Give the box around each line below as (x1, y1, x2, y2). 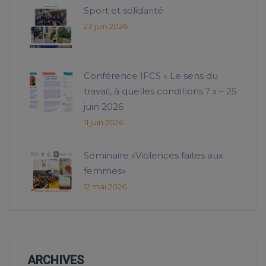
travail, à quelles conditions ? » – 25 (84, 85, 237, 97)
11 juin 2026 (84, 117, 123, 127)
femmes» (84, 164, 126, 176)
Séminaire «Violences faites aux (84, 149, 223, 161)
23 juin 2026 (84, 21, 128, 31)
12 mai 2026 (84, 181, 126, 191)
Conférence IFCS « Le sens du (84, 69, 218, 81)
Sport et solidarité (84, 4, 163, 16)
